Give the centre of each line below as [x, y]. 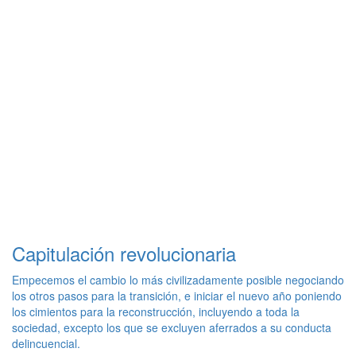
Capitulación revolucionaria [124, 253]
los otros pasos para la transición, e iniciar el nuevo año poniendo [177, 296]
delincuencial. [46, 344]
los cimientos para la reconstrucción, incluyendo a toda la [156, 312]
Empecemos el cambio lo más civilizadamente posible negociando [178, 280]
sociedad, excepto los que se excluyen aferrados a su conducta [172, 328]
